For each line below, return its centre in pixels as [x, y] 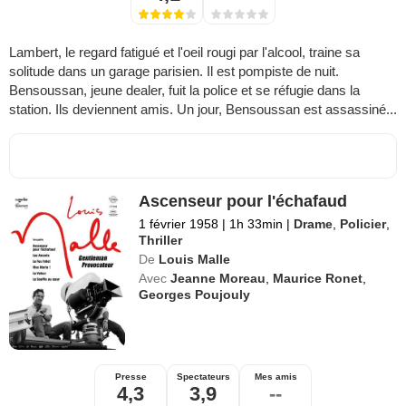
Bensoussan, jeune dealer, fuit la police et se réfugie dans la [184, 91]
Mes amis [275, 377]
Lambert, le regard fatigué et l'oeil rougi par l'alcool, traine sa [184, 53]
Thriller [161, 241]
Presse [130, 377]
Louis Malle [195, 260]
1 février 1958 [179, 224]
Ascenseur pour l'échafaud [243, 202]
